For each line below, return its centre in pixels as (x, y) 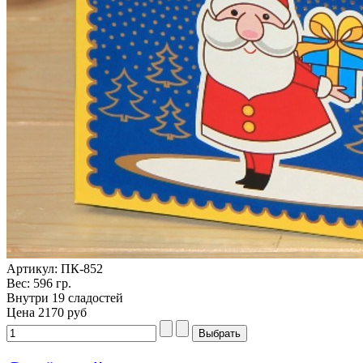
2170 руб (62, 312)
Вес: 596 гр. (39, 283)
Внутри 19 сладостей (65, 297)
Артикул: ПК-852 (55, 268)
